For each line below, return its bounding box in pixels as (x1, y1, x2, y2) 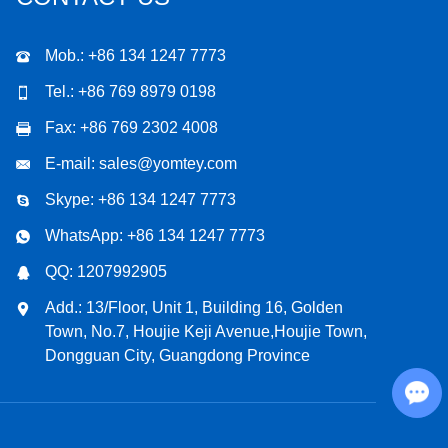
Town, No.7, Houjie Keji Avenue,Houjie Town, (45, 322, 367, 340)
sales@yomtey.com (99, 154, 237, 172)
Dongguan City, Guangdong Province (45, 346, 310, 364)
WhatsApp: (45, 226, 127, 244)
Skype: (45, 190, 98, 208)
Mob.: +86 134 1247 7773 (45, 46, 226, 64)
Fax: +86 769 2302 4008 (45, 118, 218, 136)
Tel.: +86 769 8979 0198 (45, 82, 216, 100)
